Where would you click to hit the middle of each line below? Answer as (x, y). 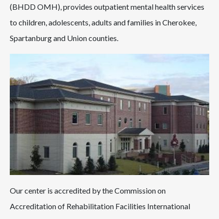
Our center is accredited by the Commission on (88, 190)
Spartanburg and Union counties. (64, 38)
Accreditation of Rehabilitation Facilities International (100, 206)
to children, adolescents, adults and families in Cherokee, (103, 22)
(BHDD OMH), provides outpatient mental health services (107, 7)
